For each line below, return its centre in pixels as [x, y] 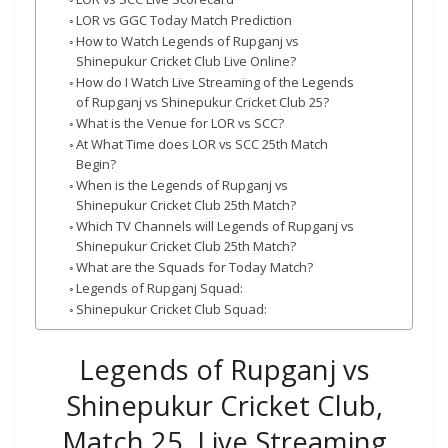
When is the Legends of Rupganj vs [182, 184]
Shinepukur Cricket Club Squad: [172, 308]
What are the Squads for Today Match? [195, 266]
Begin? [96, 163]
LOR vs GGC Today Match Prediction [184, 19]
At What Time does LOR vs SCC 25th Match [202, 143]
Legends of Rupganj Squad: [160, 287]
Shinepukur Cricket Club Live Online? [186, 60]
